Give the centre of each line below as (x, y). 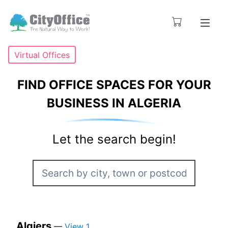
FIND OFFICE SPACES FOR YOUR (114, 85)
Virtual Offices (42, 55)
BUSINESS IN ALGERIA (114, 103)
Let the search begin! (114, 139)
